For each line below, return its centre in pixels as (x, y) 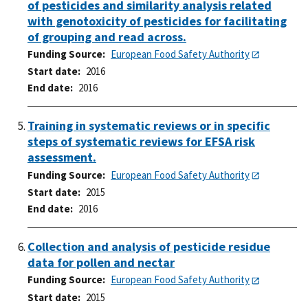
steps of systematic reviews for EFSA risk (141, 142)
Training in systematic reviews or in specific (149, 126)
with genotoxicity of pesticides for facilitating (157, 21)
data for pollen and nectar (101, 262)
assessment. (62, 157)
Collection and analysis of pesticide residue (149, 246)
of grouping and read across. (107, 36)
